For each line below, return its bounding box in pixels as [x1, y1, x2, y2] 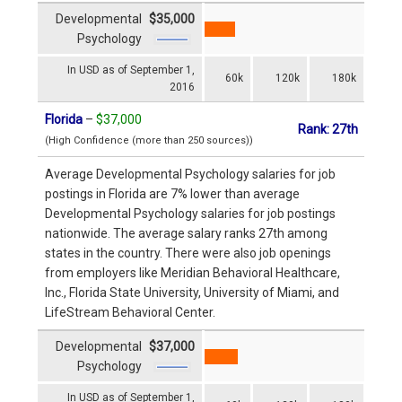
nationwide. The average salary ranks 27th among [45, 225, 328, 240]
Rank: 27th [297, 121, 358, 136]
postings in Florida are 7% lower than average [45, 186, 300, 201]
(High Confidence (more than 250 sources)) [45, 134, 253, 146]
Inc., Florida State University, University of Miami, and [45, 284, 339, 300]
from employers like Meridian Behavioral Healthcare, [45, 265, 340, 280]
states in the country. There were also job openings [45, 245, 331, 260]
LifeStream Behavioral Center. [45, 304, 215, 319]
